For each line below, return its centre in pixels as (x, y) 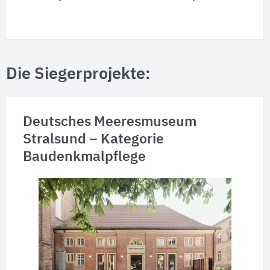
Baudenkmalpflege (84, 157)
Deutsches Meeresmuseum (109, 122)
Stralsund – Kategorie (93, 140)
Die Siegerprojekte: (78, 74)
